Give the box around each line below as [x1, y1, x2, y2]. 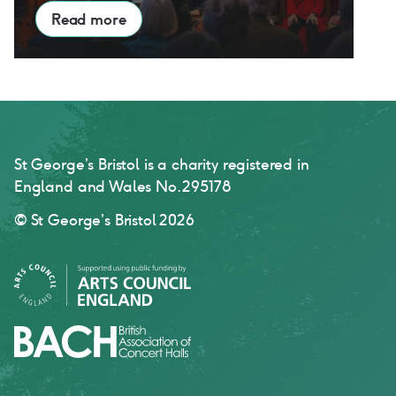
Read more [50, 10, 126, 28]
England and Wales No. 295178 [13, 178, 232, 196]
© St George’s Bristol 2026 [13, 211, 194, 230]
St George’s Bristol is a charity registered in [13, 156, 309, 174]
